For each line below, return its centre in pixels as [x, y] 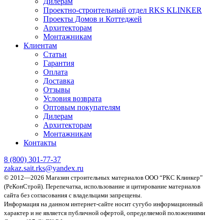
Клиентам [40, 45]
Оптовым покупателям [82, 107]
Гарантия [59, 63]
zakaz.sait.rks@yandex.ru [44, 168]
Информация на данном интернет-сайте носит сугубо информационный [103, 204]
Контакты [40, 142]
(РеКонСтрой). [25, 186]
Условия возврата [72, 98]
